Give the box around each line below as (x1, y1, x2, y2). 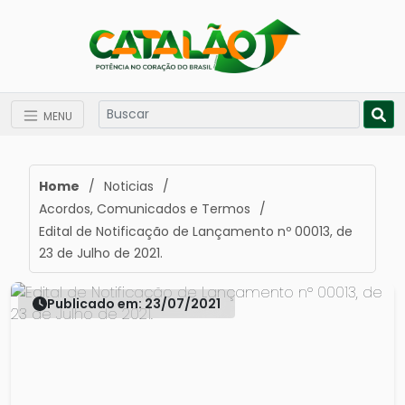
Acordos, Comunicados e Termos (39, 200, 250, 218)
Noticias (104, 177, 154, 195)
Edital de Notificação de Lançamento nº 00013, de (39, 222, 353, 240)
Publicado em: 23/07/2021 (47, 294, 221, 313)
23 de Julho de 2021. (39, 244, 163, 262)
